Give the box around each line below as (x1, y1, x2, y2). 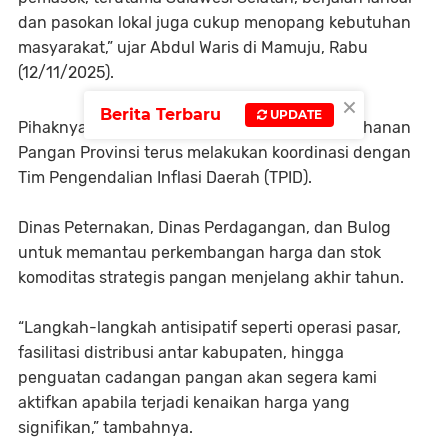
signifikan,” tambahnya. (18, 418, 193, 437)
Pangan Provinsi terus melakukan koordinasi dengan (18, 143, 411, 162)
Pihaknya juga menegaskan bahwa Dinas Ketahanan (18, 118, 411, 137)
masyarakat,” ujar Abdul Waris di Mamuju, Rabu (18, 38, 368, 57)
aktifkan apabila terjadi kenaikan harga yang (18, 393, 350, 412)
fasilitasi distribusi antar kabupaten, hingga (18, 343, 344, 362)
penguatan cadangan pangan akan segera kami (18, 368, 377, 387)
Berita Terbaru (100, 104, 221, 124)
